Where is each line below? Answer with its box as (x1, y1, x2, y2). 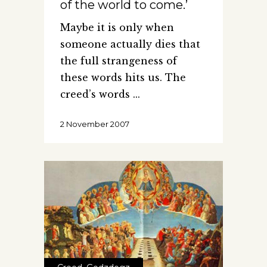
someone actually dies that (60, 38, 200, 51)
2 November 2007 (60, 119, 129, 129)
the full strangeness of (60, 55, 177, 67)
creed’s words (60, 88, 133, 101)
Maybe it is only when (60, 21, 174, 34)
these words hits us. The (60, 72, 186, 84)
